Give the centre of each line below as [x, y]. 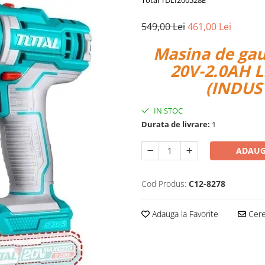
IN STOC [167, 111]
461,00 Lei [209, 27]
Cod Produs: [164, 184]
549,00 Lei [163, 27]
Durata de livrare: [176, 124]
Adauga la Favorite [184, 214]
